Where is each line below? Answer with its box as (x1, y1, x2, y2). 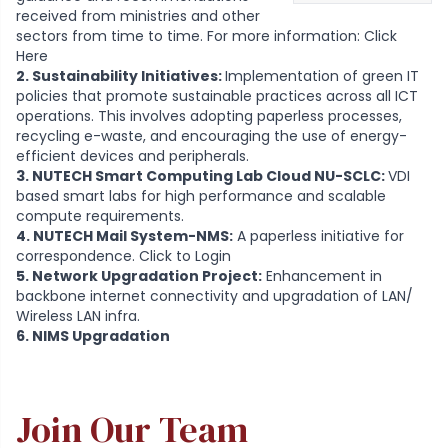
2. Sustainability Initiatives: (16, 65, 225, 86)
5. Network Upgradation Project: (16, 265, 262, 286)
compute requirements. (16, 205, 184, 226)
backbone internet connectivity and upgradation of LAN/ (16, 285, 413, 306)
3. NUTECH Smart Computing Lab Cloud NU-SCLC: (16, 165, 388, 186)
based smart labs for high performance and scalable (16, 185, 386, 206)
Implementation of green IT (225, 65, 419, 86)
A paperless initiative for (233, 225, 404, 246)
